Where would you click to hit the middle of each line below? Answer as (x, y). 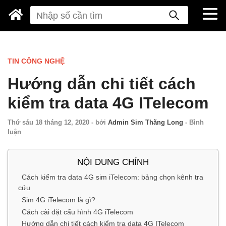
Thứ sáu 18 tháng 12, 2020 (48, 122)
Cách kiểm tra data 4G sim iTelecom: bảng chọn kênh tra (113, 177)
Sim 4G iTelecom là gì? (59, 200)
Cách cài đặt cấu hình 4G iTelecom (78, 212)
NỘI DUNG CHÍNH (113, 162)
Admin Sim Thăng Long (146, 122)
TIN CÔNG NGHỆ (36, 61)
